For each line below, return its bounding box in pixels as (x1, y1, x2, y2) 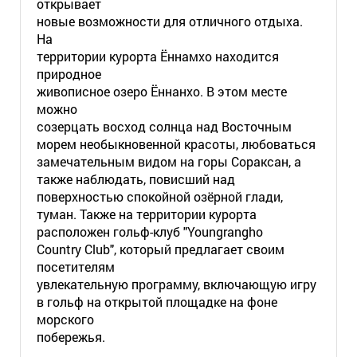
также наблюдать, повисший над (36, 171, 235, 187)
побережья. (36, 328, 105, 345)
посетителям (36, 258, 115, 275)
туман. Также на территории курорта (36, 206, 257, 222)
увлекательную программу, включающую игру (36, 276, 316, 292)
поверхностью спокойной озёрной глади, (36, 188, 283, 205)
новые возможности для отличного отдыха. (36, 13, 303, 29)
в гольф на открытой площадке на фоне (36, 293, 277, 310)
